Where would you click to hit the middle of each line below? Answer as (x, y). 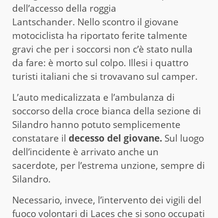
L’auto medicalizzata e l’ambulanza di (93, 97)
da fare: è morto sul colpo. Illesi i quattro (100, 63)
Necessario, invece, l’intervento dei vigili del (107, 200)
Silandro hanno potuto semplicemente (96, 124)
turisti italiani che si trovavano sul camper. (105, 76)
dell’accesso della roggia (64, 8)
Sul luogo (183, 138)
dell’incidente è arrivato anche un (85, 152)
